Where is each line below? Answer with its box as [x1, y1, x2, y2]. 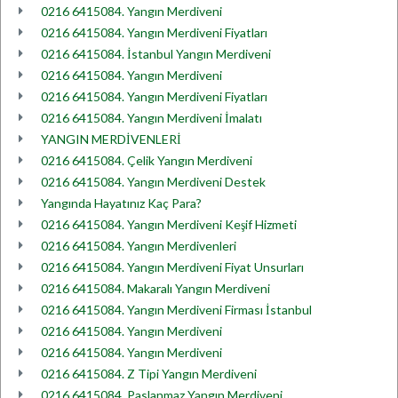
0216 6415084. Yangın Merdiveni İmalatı [41, 110, 262, 125]
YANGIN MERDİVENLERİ [41, 131, 181, 147]
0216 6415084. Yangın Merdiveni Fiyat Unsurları [41, 259, 304, 275]
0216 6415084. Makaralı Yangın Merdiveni [41, 281, 270, 296]
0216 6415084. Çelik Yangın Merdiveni [41, 153, 252, 168]
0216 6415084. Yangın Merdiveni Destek [41, 174, 266, 189]
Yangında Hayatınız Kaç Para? [41, 195, 202, 211]
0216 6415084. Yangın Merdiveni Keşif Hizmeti [41, 217, 297, 232]
